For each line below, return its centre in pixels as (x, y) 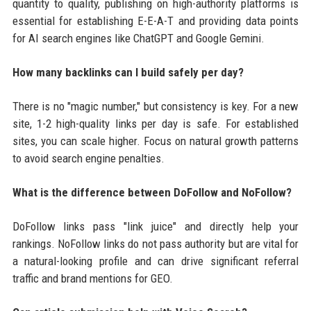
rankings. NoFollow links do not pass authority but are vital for (155, 243)
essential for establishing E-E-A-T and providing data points (155, 20)
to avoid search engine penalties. (88, 158)
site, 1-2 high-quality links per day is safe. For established (155, 123)
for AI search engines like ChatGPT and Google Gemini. (138, 38)
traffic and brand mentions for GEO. (92, 278)
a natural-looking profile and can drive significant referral (155, 261)
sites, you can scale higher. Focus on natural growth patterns (155, 141)
